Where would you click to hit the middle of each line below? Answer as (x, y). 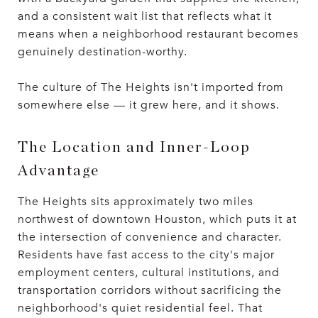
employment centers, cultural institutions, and (149, 272)
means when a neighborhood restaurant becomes (158, 34)
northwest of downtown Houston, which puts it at (157, 219)
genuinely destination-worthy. (103, 51)
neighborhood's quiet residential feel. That (140, 308)
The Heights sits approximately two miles (136, 201)
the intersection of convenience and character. (150, 237)
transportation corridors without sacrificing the (150, 290)
